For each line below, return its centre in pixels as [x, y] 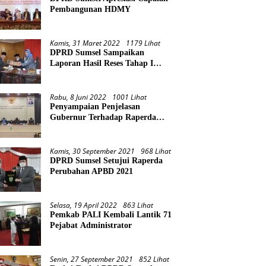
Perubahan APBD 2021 [93, 172]
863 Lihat [138, 205]
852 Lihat [154, 259]
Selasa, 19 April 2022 [84, 205]
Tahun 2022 [71, 74]
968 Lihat [156, 151]
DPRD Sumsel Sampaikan [97, 53]
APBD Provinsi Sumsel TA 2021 [107, 139]
